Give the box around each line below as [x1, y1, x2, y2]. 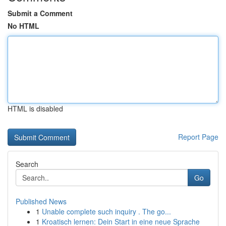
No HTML [8, 21, 39, 31]
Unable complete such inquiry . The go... [42, 206, 171, 216]
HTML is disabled [8, 103, 63, 114]
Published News [16, 196, 67, 206]
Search [16, 159, 38, 169]
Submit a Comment [8, 8, 73, 18]
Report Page [178, 132, 218, 142]
